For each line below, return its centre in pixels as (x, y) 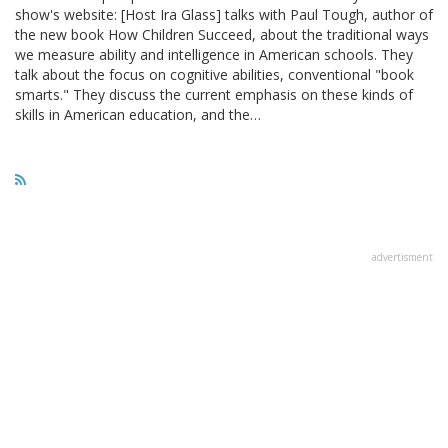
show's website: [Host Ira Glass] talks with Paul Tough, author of (224, 14)
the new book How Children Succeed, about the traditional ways (222, 34)
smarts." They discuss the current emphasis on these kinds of (214, 94)
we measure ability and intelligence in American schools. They (214, 54)
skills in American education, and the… (138, 114)
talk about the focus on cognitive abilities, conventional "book (214, 74)
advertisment (402, 256)
